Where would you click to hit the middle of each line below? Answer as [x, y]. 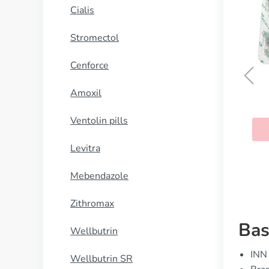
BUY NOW [194, 129]
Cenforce [89, 65]
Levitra [85, 148]
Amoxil [86, 93]
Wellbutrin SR [101, 259]
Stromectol [95, 38]
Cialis [82, 10]
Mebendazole [99, 176]
